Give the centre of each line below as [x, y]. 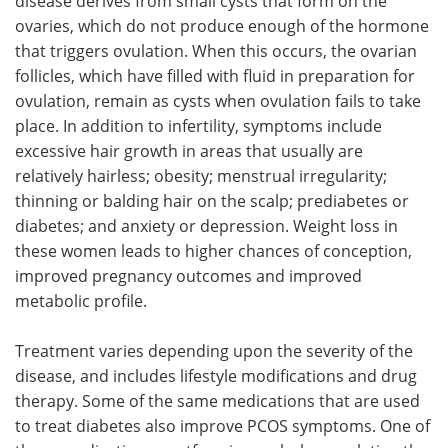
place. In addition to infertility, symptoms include [198, 125]
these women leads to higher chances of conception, [213, 250]
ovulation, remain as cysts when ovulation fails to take [218, 100]
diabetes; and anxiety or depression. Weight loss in [206, 225]
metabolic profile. [81, 300]
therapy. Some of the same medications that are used [217, 400]
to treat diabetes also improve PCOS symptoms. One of [222, 425]
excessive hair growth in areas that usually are [189, 150]
